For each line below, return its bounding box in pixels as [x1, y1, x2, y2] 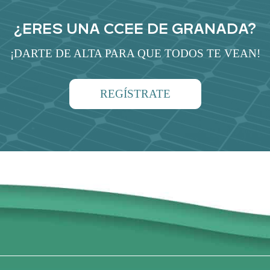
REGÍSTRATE [99, 87, 171, 101]
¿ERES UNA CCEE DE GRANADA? [14, 17, 256, 40]
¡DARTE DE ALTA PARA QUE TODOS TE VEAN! [10, 46, 260, 60]
